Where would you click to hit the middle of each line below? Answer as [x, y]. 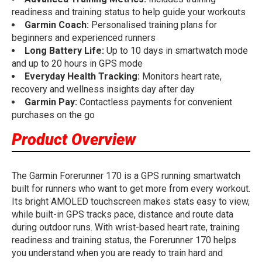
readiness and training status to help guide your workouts [129, 12]
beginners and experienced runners [84, 38]
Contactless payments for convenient [155, 102]
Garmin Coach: [57, 25]
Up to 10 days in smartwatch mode [176, 51]
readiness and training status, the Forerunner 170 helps [124, 240]
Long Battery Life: [64, 51]
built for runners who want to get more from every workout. [131, 189]
